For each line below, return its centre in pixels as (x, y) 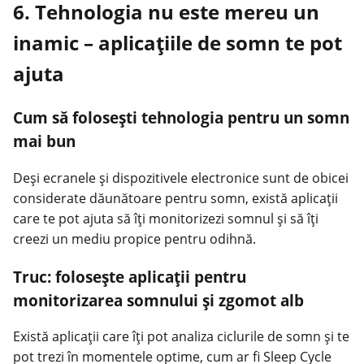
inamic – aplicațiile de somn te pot (178, 43)
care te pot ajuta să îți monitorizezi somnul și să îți (166, 218)
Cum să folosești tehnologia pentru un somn (181, 118)
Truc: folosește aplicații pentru (130, 276)
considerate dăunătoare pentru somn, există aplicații (175, 198)
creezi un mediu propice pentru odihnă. (134, 238)
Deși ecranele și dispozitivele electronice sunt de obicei (181, 178)
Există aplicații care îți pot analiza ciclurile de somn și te (181, 337)
